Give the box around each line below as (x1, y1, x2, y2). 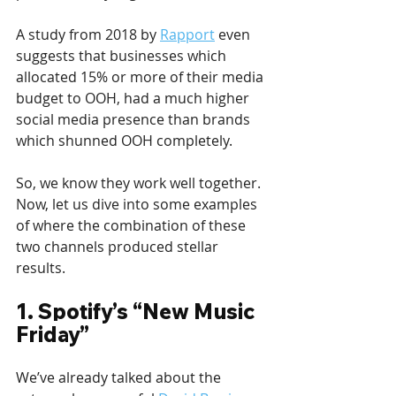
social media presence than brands (16, 110, 254, 130)
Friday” (16, 321, 89, 348)
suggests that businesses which (16, 46, 230, 66)
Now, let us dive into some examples (16, 194, 261, 215)
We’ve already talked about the (16, 368, 225, 388)
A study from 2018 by (16, 25, 160, 45)
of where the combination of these (16, 216, 249, 236)
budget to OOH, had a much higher (16, 88, 253, 109)
